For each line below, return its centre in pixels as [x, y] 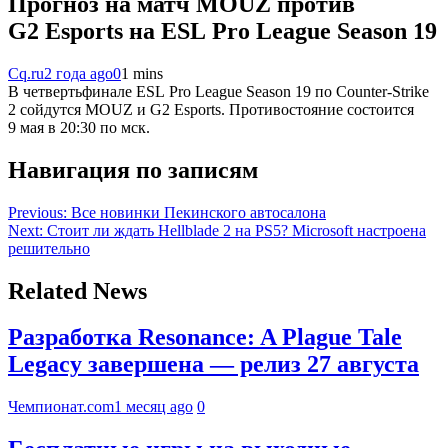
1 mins [142, 73]
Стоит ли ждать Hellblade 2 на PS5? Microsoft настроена [236, 230]
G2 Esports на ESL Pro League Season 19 [222, 30]
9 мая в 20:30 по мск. [79, 127]
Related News [77, 290]
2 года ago [78, 73]
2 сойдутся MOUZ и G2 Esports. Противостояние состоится [211, 109]
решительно [49, 248]
